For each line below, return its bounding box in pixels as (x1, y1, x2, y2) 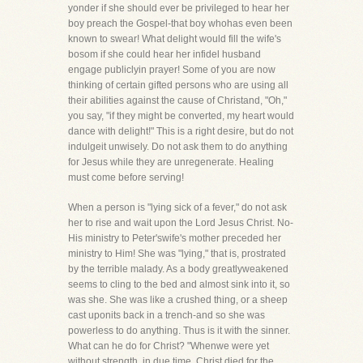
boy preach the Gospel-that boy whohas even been (68, 18, 293, 29)
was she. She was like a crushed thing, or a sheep (68, 294, 288, 305)
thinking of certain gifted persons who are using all (68, 79, 288, 91)
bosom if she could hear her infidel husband (68, 49, 261, 60)
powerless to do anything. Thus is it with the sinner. (68, 325, 290, 336)
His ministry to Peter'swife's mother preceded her (68, 233, 281, 244)
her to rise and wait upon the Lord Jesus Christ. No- (68, 217, 293, 228)
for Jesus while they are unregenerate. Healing (68, 156, 274, 168)
